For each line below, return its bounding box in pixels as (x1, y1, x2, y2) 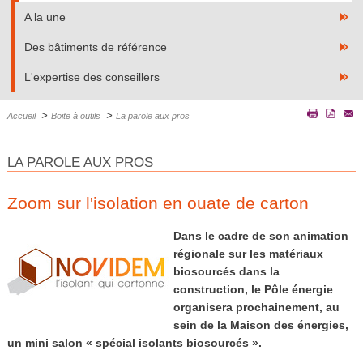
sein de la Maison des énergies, (173, 318, 348, 331)
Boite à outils (50, 111, 100, 121)
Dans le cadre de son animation (173, 228, 348, 242)
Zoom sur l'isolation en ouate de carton (6, 194, 309, 213)
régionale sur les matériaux (173, 246, 323, 260)
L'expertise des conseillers (24, 70, 160, 83)
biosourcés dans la (173, 264, 280, 278)
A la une (24, 11, 66, 23)
